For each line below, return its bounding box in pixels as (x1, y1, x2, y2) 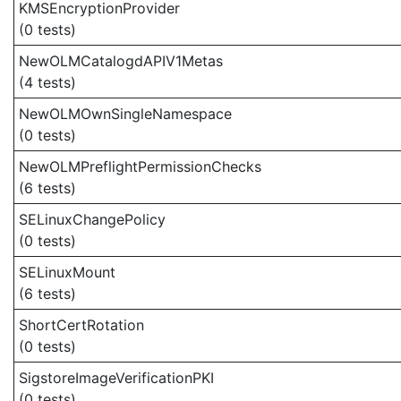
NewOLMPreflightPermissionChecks (19, 158, 261, 175)
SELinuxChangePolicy (19, 210, 166, 228)
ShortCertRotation (19, 316, 144, 334)
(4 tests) (19, 73, 76, 91)
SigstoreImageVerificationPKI (19, 369, 214, 387)
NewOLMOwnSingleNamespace (19, 105, 232, 123)
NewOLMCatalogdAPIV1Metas (19, 52, 223, 70)
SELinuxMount (19, 263, 115, 281)
